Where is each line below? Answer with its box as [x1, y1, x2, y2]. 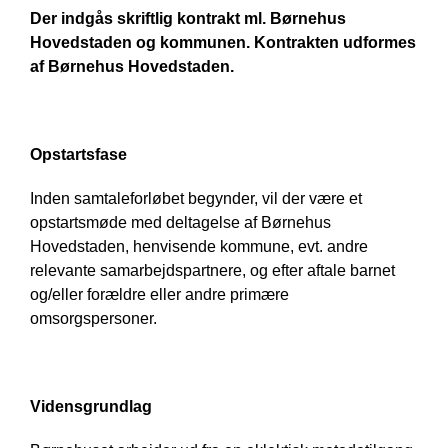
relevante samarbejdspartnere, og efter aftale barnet [30, 262, 395, 280]
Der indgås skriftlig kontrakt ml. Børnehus [30, 10, 346, 28]
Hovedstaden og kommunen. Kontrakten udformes [30, 34, 416, 52]
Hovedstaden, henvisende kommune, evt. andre [30, 238, 368, 256]
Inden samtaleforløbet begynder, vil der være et [30, 190, 362, 208]
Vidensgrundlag [30, 398, 152, 416]
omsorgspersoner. [30, 310, 157, 328]
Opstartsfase [30, 146, 127, 164]
